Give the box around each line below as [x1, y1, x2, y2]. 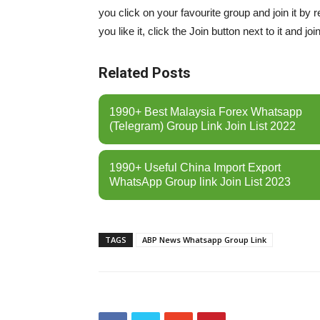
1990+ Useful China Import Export [109, 161, 281, 174]
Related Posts [99, 64, 191, 81]
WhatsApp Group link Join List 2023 [109, 176, 291, 188]
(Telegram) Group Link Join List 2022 [109, 120, 296, 132]
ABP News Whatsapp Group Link [142, 234, 266, 245]
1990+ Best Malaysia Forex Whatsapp [109, 106, 302, 118]
